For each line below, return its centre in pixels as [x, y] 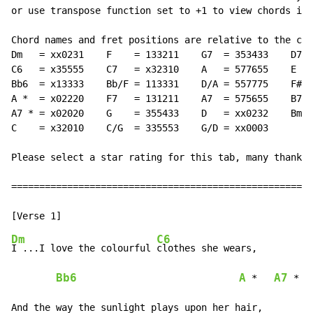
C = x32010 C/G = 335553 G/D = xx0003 [140, 128]
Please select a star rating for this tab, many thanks [159, 158]
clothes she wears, [207, 248]
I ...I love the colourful [84, 248]
